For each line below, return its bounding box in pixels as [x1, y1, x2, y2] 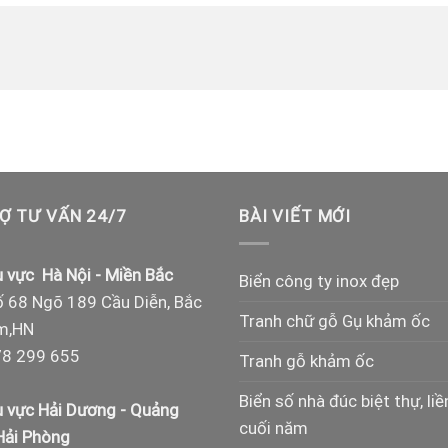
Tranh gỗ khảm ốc [239, 350, 374, 371]
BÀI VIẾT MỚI [239, 206, 352, 227]
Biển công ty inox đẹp [239, 270, 399, 291]
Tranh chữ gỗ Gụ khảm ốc [239, 310, 430, 331]
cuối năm [239, 417, 308, 438]
